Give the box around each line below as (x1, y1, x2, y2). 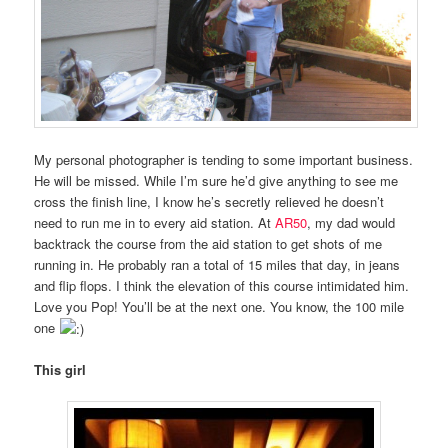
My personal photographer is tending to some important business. (34, 150, 414, 170)
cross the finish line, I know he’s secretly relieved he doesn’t (34, 192, 385, 212)
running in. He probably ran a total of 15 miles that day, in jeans (34, 255, 401, 275)
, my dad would (307, 213, 396, 233)
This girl (34, 360, 87, 380)
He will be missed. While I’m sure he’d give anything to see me (34, 171, 399, 191)
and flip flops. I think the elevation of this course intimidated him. (34, 276, 410, 296)
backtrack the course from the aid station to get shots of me (34, 234, 383, 254)
